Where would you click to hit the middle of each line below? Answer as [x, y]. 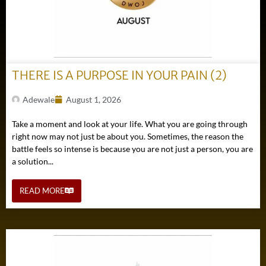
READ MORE [42, 191]
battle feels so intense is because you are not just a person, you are [132, 149]
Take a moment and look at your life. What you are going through [130, 124]
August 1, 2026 [94, 100]
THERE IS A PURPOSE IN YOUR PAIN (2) [119, 75]
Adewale [39, 100]
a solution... [33, 161]
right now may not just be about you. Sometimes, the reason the [128, 137]
